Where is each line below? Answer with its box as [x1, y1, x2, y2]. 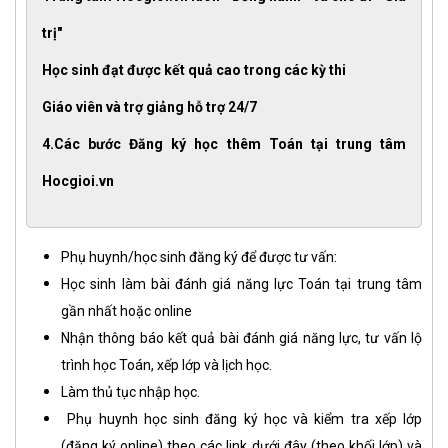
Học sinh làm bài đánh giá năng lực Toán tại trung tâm [61, 276, 422, 293]
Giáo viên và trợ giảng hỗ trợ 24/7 [42, 99, 257, 116]
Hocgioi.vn [42, 173, 114, 190]
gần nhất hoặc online [61, 303, 192, 320]
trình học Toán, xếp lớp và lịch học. [61, 357, 272, 374]
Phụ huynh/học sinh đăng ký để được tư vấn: [61, 249, 337, 266]
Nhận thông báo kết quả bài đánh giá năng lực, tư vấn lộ [61, 330, 422, 347]
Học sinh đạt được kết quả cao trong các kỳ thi [42, 62, 346, 79]
